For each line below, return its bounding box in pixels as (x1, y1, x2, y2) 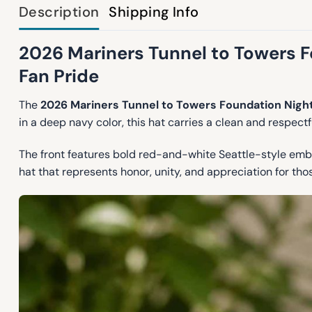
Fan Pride (19, 64, 99, 88)
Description (19, 2, 100, 21)
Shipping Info (109, 2, 199, 21)
